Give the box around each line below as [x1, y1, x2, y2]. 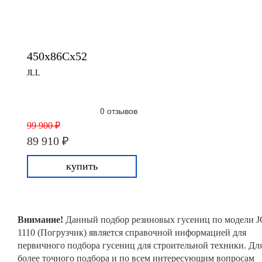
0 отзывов [100, 105, 137, 116]
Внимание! [18, 215, 65, 225]
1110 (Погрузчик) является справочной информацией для [18, 227, 246, 237]
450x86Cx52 [27, 50, 87, 63]
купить [66, 160, 98, 172]
